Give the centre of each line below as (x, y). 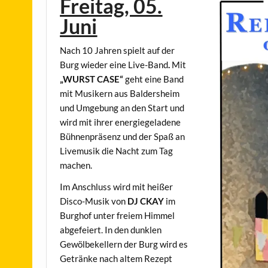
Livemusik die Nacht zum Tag (117, 151)
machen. (76, 165)
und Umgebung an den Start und (122, 108)
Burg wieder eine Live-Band (114, 65)
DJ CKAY (146, 201)
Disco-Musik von (94, 201)
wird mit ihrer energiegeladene (121, 122)
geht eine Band (154, 79)
